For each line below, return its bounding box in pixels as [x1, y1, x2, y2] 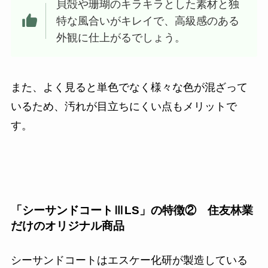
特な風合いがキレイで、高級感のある [56, 14, 240, 27]
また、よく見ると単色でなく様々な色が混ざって [10, 81, 248, 94]
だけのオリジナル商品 [10, 219, 124, 232]
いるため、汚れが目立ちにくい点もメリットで [10, 100, 237, 113]
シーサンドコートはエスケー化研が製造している [10, 254, 248, 266]
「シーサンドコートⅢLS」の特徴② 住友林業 [10, 203, 253, 217]
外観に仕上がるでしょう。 [56, 31, 186, 44]
